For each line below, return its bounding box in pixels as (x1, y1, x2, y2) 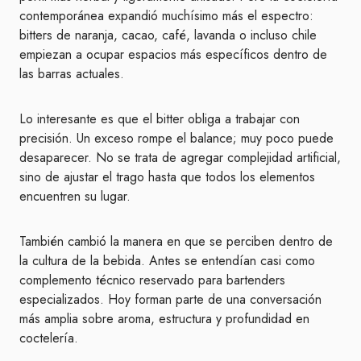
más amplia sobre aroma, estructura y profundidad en (19, 309, 309, 328)
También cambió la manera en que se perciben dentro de (19, 232, 333, 251)
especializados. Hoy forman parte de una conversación (19, 290, 322, 309)
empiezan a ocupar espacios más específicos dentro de (19, 45, 327, 64)
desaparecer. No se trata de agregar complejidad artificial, (19, 148, 341, 167)
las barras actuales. (19, 64, 124, 83)
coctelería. (19, 329, 78, 347)
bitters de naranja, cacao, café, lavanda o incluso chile (19, 26, 317, 44)
